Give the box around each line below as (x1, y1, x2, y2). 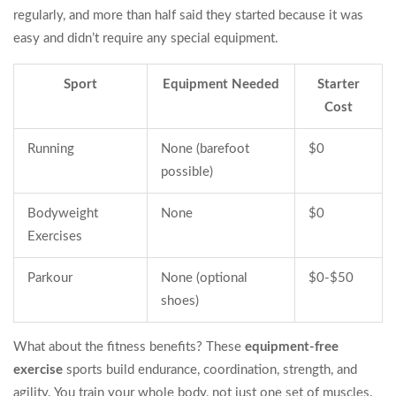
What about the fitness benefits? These (13, 340, 245, 354)
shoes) (161, 294, 199, 308)
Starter (317, 78, 360, 92)
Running (27, 142, 74, 156)
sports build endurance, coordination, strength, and (63, 363, 357, 377)
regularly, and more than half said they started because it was (13, 9, 363, 23)
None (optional (161, 271, 247, 286)
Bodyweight (27, 207, 98, 221)
